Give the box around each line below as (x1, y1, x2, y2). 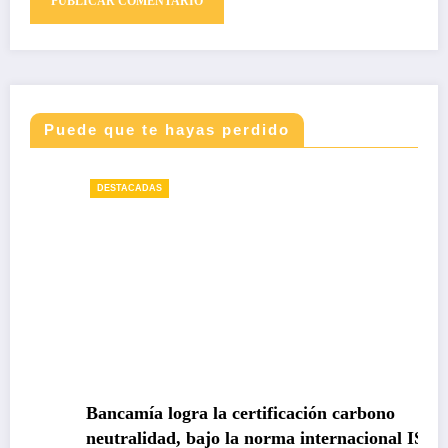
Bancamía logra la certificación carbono (42, 402, 352, 423)
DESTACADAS (53, 183, 119, 194)
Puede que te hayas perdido (44, 121, 290, 139)
